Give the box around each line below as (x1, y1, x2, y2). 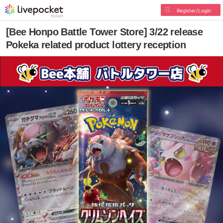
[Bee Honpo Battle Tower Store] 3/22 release (6, 26, 203, 37)
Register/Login (176, 7, 211, 13)
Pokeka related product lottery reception (6, 39, 186, 50)
